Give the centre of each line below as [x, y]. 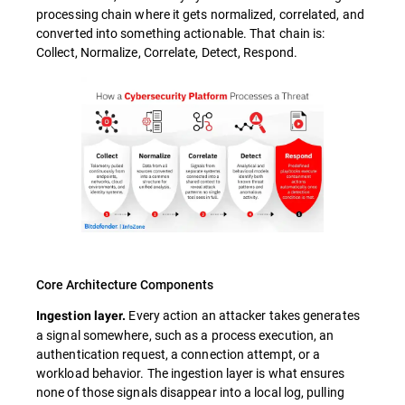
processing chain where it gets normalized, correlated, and [200, 14]
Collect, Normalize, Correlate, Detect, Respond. [167, 52]
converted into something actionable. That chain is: [181, 33]
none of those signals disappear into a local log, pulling [190, 391]
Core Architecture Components [125, 284]
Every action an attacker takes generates [243, 315]
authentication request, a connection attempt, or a [179, 353]
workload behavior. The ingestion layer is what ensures [191, 372]
